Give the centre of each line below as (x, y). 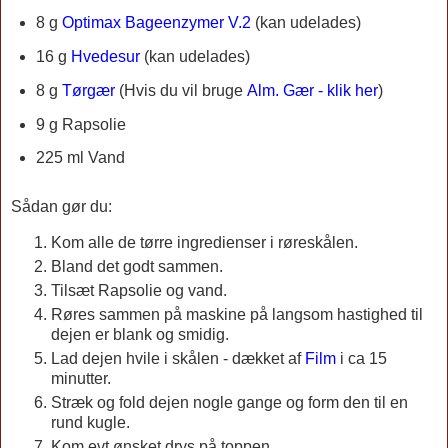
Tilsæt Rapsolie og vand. (141, 291)
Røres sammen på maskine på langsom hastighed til (237, 315)
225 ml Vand (80, 158)
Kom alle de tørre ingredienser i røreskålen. (204, 243)
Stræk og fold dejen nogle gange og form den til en (229, 402)
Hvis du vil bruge (185, 90)
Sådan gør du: (61, 207)
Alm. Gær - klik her (312, 90)
